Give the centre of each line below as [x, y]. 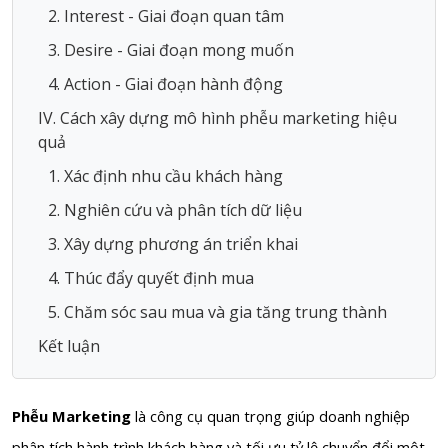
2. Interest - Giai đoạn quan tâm [166, 15]
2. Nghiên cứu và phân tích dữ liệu [175, 209]
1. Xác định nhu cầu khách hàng [165, 175]
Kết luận [71, 345]
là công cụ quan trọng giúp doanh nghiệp [272, 415]
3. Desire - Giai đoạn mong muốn [171, 49]
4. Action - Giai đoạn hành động [165, 83]
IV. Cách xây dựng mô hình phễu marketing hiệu [217, 117]
